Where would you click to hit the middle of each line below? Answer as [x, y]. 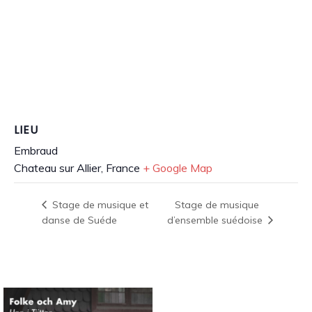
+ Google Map [178, 167]
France [123, 167]
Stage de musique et [99, 204]
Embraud [36, 150]
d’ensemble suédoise [217, 220]
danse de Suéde [79, 220]
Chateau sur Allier [57, 167]
